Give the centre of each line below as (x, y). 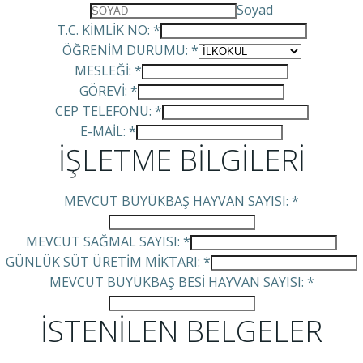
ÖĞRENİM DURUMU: (126, 50)
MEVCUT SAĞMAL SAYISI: (105, 241)
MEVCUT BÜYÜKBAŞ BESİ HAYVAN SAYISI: (178, 282)
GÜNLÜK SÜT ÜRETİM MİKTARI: (105, 262)
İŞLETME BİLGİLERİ (181, 160)
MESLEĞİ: (105, 70)
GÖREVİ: (105, 91)
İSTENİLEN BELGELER (181, 331)
